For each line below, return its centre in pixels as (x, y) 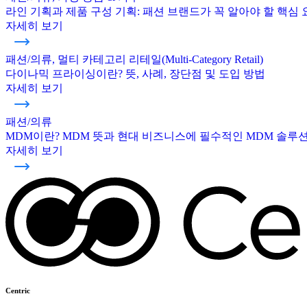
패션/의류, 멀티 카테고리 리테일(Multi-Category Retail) (134, 60)
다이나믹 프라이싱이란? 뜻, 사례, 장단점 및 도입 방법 (135, 74)
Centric (18, 290)
